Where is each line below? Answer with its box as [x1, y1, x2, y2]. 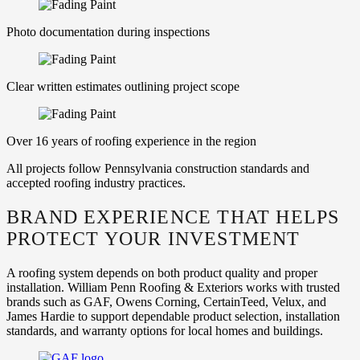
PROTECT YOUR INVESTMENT [6, 228, 301, 250]
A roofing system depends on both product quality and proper [6, 266, 317, 280]
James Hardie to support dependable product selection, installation [6, 309, 340, 324]
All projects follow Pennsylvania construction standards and [6, 162, 309, 176]
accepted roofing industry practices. [6, 176, 186, 190]
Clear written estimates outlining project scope [6, 80, 239, 94]
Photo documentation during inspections [6, 25, 210, 39]
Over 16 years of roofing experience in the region [6, 134, 256, 149]
